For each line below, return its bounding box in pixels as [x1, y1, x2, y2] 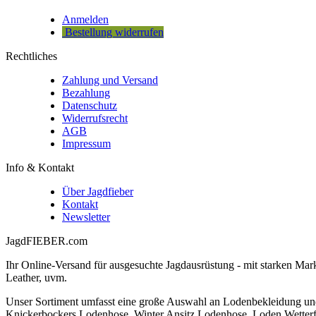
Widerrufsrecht [62, 112, 128, 125]
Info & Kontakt [6, 162, 74, 174]
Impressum [62, 138, 111, 150]
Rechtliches [6, 50, 57, 63]
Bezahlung [62, 87, 110, 99]
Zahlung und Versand [62, 74, 158, 87]
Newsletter [62, 211, 110, 224]
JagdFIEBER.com [6, 235, 87, 248]
